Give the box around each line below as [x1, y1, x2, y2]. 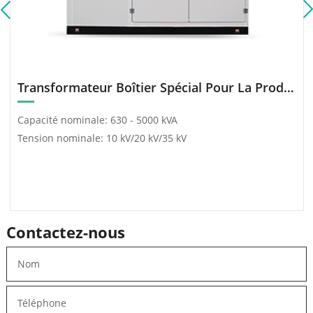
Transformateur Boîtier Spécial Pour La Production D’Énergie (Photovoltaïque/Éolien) [283, 79, 294, 96]
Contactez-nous [6, 221, 125, 243]
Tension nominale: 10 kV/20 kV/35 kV [17, 131, 187, 145]
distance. [159, 3, 208, 19]
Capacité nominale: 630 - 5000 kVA [17, 113, 177, 127]
